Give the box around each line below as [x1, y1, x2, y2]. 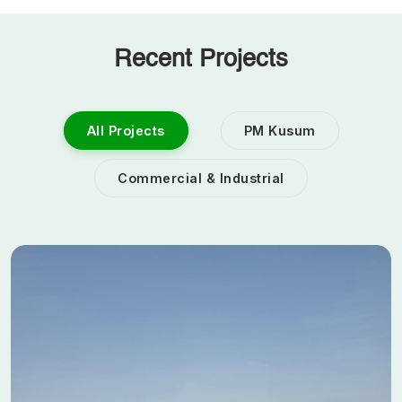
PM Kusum [243, 122, 316, 138]
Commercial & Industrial [118, 170, 284, 186]
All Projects [86, 122, 165, 138]
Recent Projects [114, 47, 288, 72]
